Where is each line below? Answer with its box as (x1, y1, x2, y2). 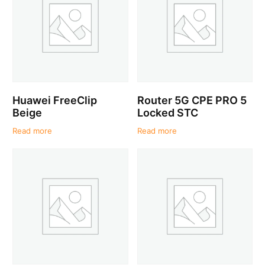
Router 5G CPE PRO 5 (137, 93, 247, 106)
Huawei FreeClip (12, 93, 98, 106)
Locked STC (137, 106, 198, 119)
